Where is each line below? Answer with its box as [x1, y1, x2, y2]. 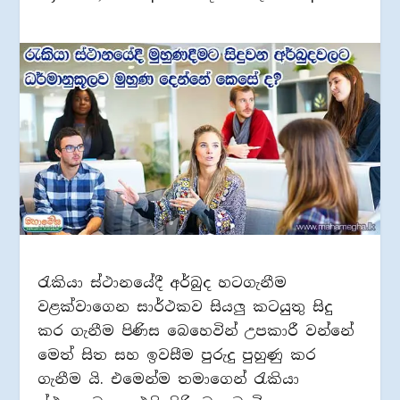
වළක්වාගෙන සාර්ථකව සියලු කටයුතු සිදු [37, 296, 333, 316]
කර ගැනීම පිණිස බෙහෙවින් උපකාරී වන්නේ [37, 321, 354, 340]
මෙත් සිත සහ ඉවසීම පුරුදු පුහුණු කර [37, 345, 317, 364]
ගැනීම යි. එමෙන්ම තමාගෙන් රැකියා [37, 369, 300, 388]
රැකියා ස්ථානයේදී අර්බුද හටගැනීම [37, 272, 287, 292]
